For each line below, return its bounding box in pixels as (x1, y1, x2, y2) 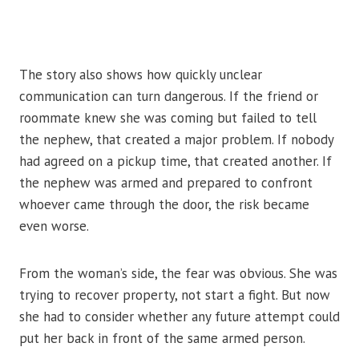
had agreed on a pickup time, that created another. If (19, 152, 332, 171)
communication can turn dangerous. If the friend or (19, 87, 318, 106)
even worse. (19, 217, 89, 236)
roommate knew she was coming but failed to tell (19, 109, 317, 127)
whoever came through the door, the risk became (19, 196, 309, 214)
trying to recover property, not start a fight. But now (19, 286, 330, 305)
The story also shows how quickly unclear (19, 66, 262, 84)
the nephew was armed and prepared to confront (19, 174, 313, 192)
